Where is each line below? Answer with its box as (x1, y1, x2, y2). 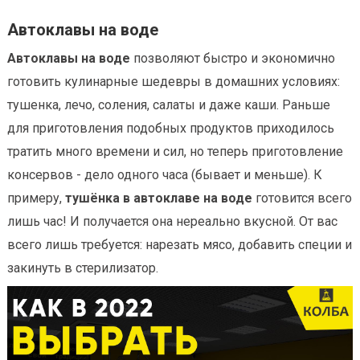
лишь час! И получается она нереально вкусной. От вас (7, 214, 337, 230)
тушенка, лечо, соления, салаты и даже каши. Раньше (7, 97, 330, 113)
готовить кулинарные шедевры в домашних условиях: (7, 74, 340, 90)
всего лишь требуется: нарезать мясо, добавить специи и (7, 237, 352, 253)
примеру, (7, 190, 65, 207)
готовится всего (252, 190, 352, 207)
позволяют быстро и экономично (130, 51, 335, 67)
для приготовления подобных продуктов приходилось (7, 121, 334, 137)
